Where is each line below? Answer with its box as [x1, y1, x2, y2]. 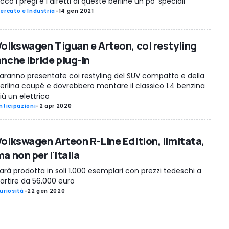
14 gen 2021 [58, 7, 94, 15]
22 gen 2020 [27, 187, 65, 195]
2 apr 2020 [39, 102, 72, 110]
